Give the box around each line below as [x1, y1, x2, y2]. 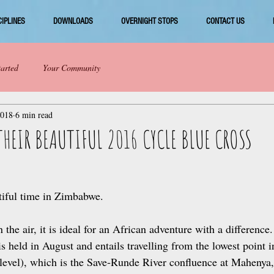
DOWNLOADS [53, 17, 93, 26]
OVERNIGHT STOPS [120, 17, 178, 26]
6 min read [15, 108, 53, 120]
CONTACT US [206, 17, 245, 26]
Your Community [43, 61, 100, 73]
